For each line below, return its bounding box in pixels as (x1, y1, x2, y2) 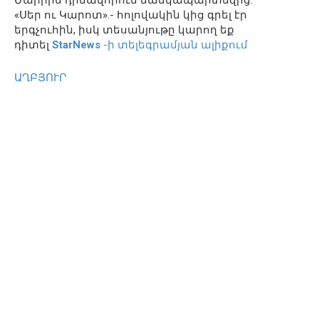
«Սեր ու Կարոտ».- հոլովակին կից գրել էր (14, 8, 247, 21)
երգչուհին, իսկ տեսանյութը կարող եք (14, 23, 234, 36)
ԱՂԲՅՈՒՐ (14, 70, 66, 84)
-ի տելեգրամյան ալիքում (100, 38, 248, 51)
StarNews (52, 38, 100, 51)
